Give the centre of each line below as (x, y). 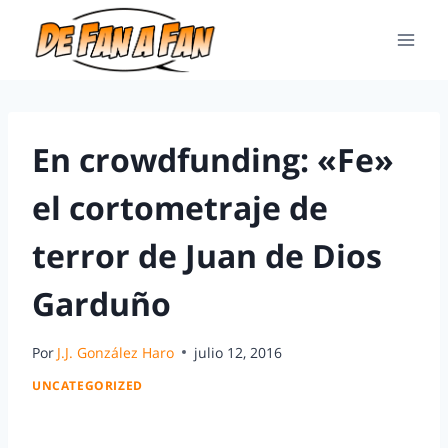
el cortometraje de (180, 207)
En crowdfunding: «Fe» (213, 159)
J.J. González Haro (116, 352)
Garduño (101, 303)
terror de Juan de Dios (207, 255)
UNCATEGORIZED (87, 385)
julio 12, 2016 (238, 352)
